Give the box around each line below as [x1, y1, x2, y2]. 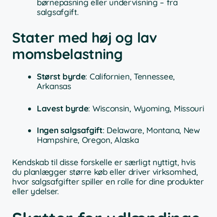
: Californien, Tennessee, [85, 71, 175, 82]
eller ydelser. [12, 186, 59, 196]
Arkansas [37, 81, 71, 92]
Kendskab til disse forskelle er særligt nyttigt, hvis [12, 156, 196, 167]
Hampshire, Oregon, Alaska [37, 135, 139, 145]
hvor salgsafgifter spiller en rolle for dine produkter [12, 176, 204, 186]
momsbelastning [12, 45, 123, 63]
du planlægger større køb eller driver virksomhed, [12, 166, 198, 177]
